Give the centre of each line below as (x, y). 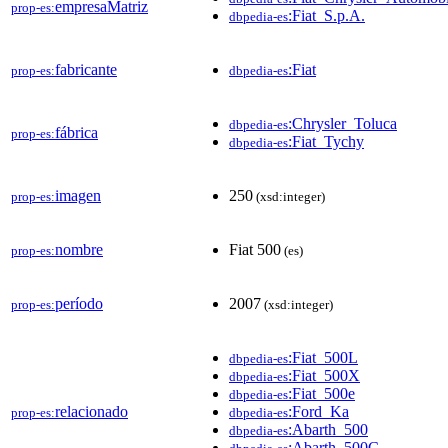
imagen (78, 195)
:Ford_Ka (318, 411)
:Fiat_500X (324, 375)
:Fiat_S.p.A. (326, 15)
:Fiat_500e (321, 393)
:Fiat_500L (323, 357)
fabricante (86, 69)
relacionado (91, 411)
